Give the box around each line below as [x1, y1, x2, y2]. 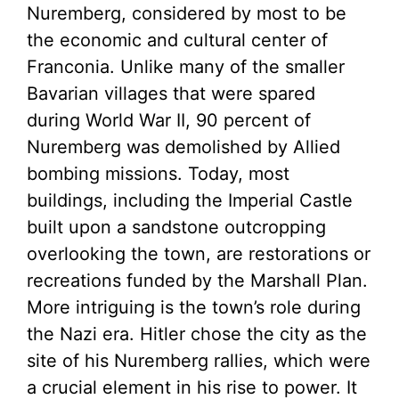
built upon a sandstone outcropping [27, 216, 326, 239]
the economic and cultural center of [27, 29, 328, 52]
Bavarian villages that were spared [27, 83, 315, 105]
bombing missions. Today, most [27, 163, 289, 185]
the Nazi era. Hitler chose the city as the [27, 323, 367, 346]
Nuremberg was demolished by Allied [27, 136, 340, 159]
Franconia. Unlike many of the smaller [27, 56, 345, 78]
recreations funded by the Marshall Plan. [27, 270, 368, 292]
